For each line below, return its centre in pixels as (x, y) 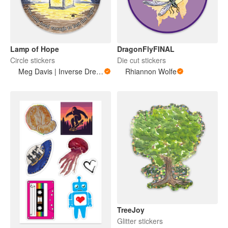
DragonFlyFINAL (146, 49)
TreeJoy (131, 210)
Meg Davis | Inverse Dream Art (100, 71)
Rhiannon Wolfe (151, 71)
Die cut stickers (141, 60)
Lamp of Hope (35, 49)
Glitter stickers (140, 221)
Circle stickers (33, 60)
